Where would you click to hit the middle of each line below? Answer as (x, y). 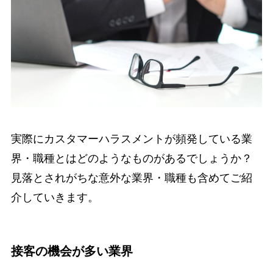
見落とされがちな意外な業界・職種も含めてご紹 (131, 178)
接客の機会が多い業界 (72, 251)
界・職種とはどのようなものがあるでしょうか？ (131, 159)
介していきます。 (55, 198)
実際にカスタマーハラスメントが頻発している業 (131, 139)
